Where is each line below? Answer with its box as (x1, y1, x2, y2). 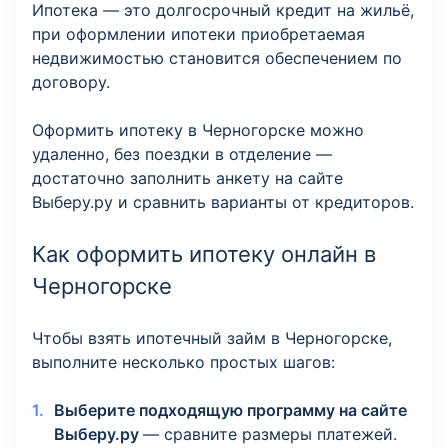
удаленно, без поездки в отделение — (32, 144, 332, 164)
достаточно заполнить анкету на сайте (32, 168, 343, 188)
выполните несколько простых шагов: (32, 352, 335, 372)
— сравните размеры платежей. (143, 424, 397, 444)
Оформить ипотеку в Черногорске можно (32, 120, 364, 140)
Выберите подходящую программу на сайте (54, 400, 407, 420)
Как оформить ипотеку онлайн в (32, 241, 376, 267)
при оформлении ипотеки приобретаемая (32, 24, 365, 44)
